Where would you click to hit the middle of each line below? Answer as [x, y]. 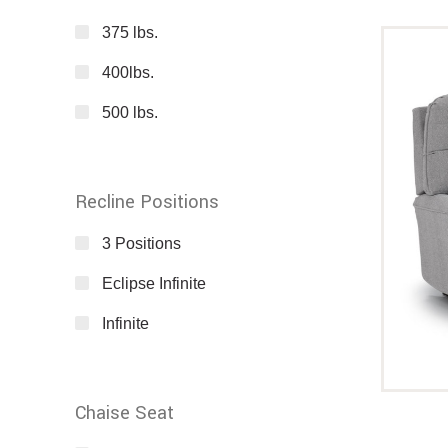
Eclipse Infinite [154, 284]
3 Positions [141, 244]
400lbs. [128, 73]
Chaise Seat [124, 413]
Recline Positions [147, 202]
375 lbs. [130, 33]
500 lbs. [130, 113]
